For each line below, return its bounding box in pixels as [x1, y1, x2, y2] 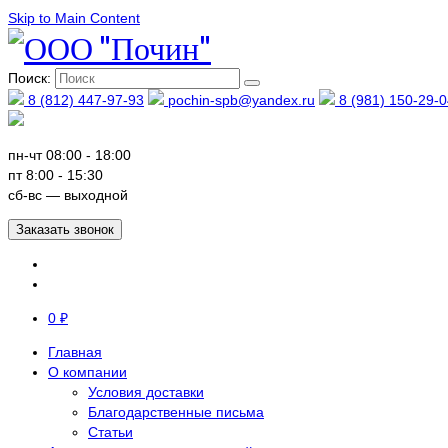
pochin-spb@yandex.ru [164, 92, 315, 108]
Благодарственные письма [88, 404, 264, 420]
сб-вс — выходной [8, 187, 128, 203]
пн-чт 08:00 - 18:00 [8, 147, 131, 163]
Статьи [88, 424, 133, 440]
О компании [48, 364, 127, 380]
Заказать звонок [16, 222, 114, 237]
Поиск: [8, 70, 51, 86]
